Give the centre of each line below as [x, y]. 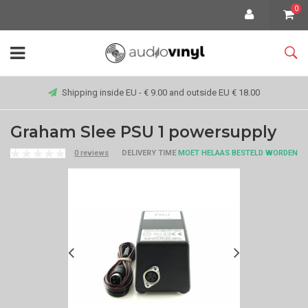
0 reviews [91, 153]
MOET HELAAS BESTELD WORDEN [237, 153]
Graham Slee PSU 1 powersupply [143, 132]
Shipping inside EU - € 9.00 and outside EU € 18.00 [161, 92]
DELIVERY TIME [149, 153]
